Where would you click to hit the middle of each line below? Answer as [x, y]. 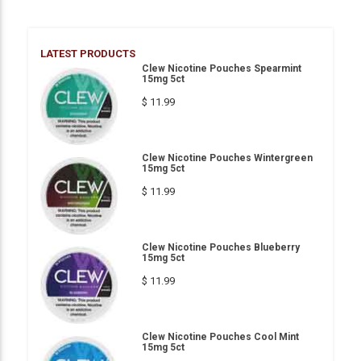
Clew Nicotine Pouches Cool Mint [220, 336]
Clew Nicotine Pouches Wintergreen [227, 158]
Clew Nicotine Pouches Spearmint [222, 68]
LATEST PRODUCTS [88, 53]
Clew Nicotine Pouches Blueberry [221, 247]
